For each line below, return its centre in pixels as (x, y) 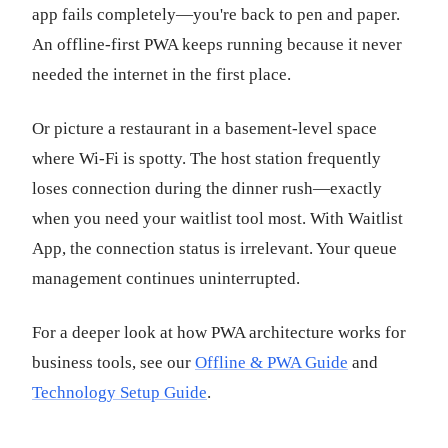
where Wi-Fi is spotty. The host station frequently (206, 158)
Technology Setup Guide (119, 392)
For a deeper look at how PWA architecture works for (219, 332)
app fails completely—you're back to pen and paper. (216, 14)
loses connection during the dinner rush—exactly (207, 188)
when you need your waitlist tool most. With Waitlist (217, 218)
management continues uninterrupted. (166, 278)
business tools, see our (113, 362)
